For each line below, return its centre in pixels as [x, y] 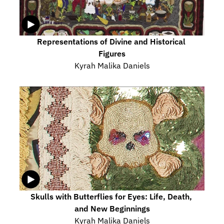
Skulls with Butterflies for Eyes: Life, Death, [111, 196]
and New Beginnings [112, 208]
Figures [112, 53]
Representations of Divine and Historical [111, 41]
